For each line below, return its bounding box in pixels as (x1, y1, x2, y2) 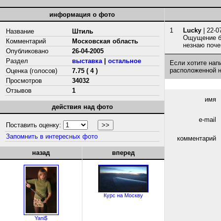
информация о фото (49, 11, 115, 18)
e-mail (199, 116, 216, 123)
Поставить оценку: (6, 121, 63, 129)
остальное (108, 57, 141, 65)
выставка (72, 57, 102, 65)
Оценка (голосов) (6, 67, 57, 74)
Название (6, 28, 34, 35)
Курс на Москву (104, 192, 143, 198)
